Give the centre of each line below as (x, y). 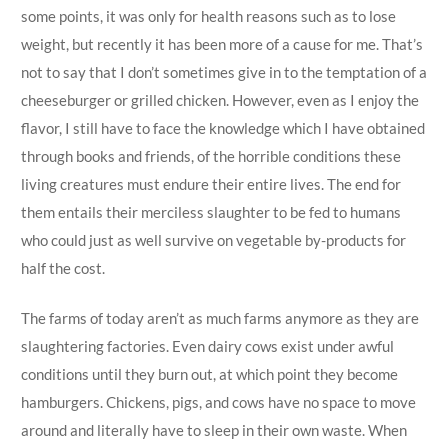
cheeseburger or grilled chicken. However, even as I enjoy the (219, 99)
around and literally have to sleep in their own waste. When (213, 430)
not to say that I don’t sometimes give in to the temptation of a (223, 71)
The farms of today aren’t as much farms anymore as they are (219, 318)
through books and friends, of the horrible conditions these (210, 155)
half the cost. (62, 267)
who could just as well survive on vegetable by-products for (213, 239)
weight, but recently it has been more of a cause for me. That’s (221, 43)
